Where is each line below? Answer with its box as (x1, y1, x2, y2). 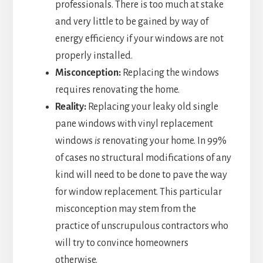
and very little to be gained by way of (55, 16, 208, 27)
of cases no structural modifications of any (55, 152, 231, 163)
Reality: (55, 101, 88, 112)
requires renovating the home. (55, 84, 180, 95)
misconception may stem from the (55, 203, 196, 214)
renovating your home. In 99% (100, 135, 227, 146)
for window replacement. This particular (55, 186, 222, 197)
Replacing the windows (120, 67, 219, 78)
